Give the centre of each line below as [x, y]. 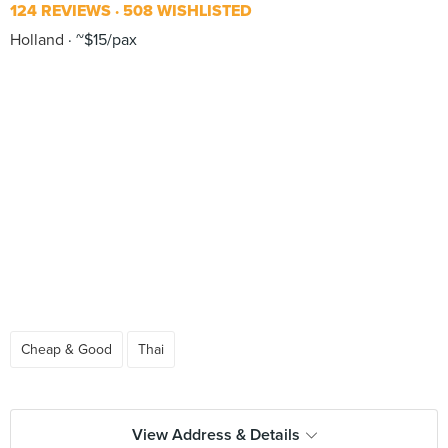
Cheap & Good [66, 349]
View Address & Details [215, 435]
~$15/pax [104, 40]
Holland [37, 40]
